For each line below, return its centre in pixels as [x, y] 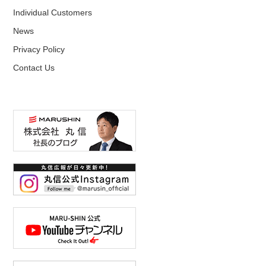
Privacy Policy [39, 49]
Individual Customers [53, 12]
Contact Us [34, 67]
